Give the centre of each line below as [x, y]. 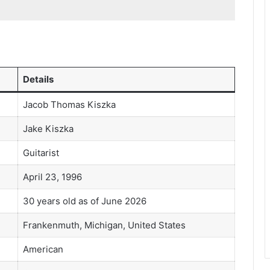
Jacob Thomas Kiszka [69, 104]
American [43, 249]
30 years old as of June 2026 [84, 201]
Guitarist [41, 152]
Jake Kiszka [48, 128]
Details [38, 79]
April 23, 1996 [52, 177]
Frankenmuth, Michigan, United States [104, 225]
